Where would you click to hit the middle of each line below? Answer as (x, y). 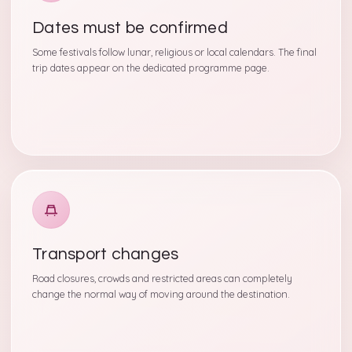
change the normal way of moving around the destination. (161, 294)
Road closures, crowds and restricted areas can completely (162, 279)
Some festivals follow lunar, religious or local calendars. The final (174, 52)
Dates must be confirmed (130, 28)
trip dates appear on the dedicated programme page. (151, 68)
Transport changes (106, 254)
